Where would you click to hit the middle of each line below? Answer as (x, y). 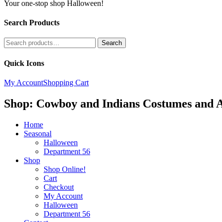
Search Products (32, 22)
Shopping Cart (66, 82)
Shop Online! (65, 169)
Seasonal (38, 133)
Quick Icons (24, 63)
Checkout (59, 187)
